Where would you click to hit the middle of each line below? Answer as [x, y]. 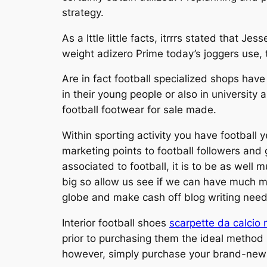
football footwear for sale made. [139, 110]
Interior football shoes [116, 223]
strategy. [83, 12]
